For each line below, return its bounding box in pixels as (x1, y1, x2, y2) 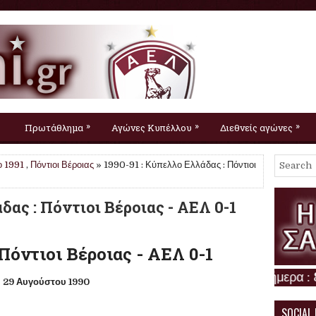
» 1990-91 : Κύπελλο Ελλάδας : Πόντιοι (94, 159, 256, 170)
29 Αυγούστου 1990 (2, 276, 92, 287)
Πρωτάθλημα (25, 121, 83, 134)
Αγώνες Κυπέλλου (111, 121, 192, 134)
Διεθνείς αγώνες (220, 121, 293, 134)
